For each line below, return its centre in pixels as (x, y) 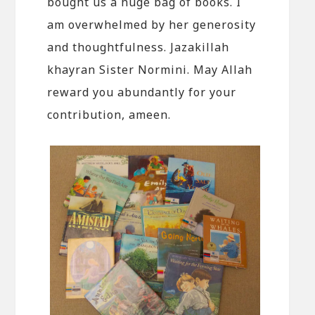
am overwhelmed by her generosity (152, 25)
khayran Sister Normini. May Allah (150, 70)
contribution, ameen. (109, 115)
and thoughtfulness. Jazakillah (139, 47)
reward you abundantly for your (142, 92)
